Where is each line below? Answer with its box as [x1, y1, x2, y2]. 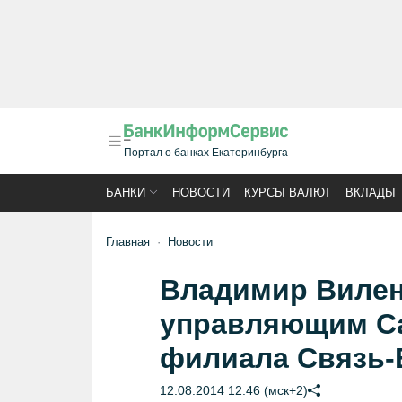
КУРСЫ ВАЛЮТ [244, 186, 331, 199]
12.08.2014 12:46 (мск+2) [159, 383, 308, 398]
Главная [106, 235, 150, 249]
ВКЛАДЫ [345, 186, 396, 199]
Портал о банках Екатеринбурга [124, 146, 288, 159]
